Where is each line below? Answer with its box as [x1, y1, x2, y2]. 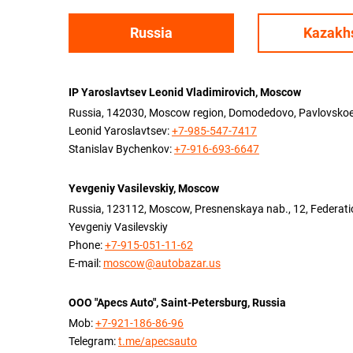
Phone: [69, 239, 105, 251]
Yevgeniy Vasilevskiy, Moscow [69, 182, 219, 195]
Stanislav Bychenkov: [69, 143, 174, 155]
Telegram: [69, 335, 118, 347]
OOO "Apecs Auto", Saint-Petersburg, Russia [69, 296, 286, 309]
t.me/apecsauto [118, 335, 197, 347]
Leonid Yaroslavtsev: [69, 124, 172, 137]
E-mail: [69, 257, 103, 269]
